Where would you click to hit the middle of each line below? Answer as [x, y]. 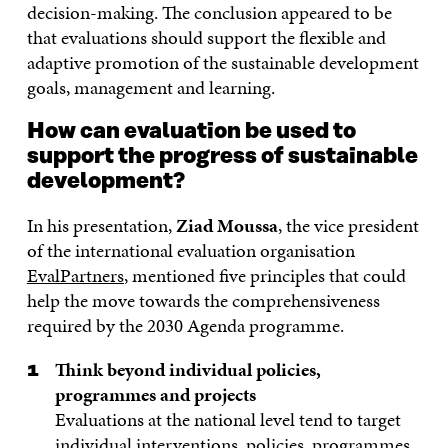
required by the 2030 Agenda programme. [185, 326]
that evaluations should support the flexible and [206, 38]
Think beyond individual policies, [188, 370]
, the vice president [348, 226]
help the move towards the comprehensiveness [203, 301]
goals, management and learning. [150, 88]
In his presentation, [101, 226]
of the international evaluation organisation [190, 251]
